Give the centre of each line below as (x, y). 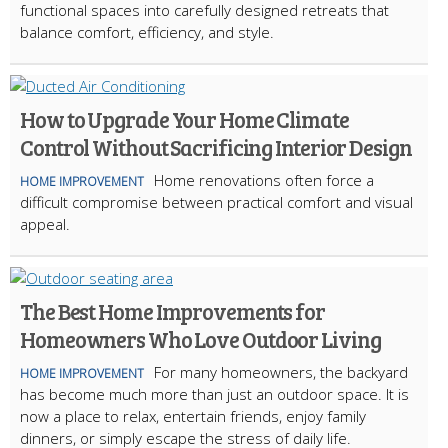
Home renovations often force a (264, 179)
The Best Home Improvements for (172, 310)
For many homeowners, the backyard (281, 371)
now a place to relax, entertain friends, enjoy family (193, 415)
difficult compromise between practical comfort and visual (216, 201)
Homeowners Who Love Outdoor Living (200, 338)
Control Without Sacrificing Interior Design (216, 146)
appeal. (45, 223)
